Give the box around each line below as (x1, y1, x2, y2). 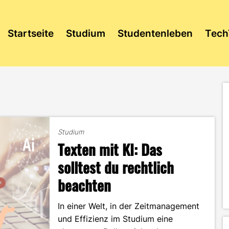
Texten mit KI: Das (58, 138, 163, 160)
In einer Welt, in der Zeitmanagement (58, 201, 200, 211)
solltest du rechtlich (58, 156, 174, 178)
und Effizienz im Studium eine (58, 214, 173, 224)
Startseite (7, 27, 54, 39)
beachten (58, 174, 111, 196)
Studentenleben (117, 27, 193, 39)
